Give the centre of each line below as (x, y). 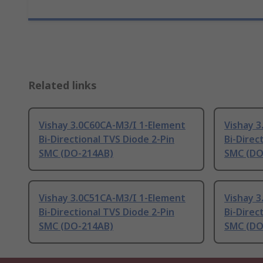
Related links (63, 85)
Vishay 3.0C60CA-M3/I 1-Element (112, 125)
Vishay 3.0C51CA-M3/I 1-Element (112, 198)
